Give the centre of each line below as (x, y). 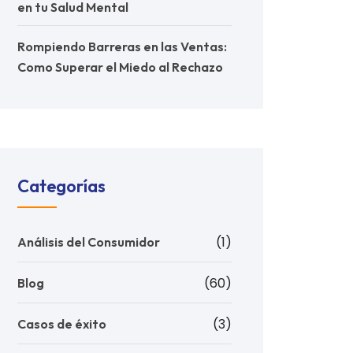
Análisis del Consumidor (89, 242)
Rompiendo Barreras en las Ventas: (122, 46)
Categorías (61, 186)
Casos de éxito (62, 324)
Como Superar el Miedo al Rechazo (120, 67)
